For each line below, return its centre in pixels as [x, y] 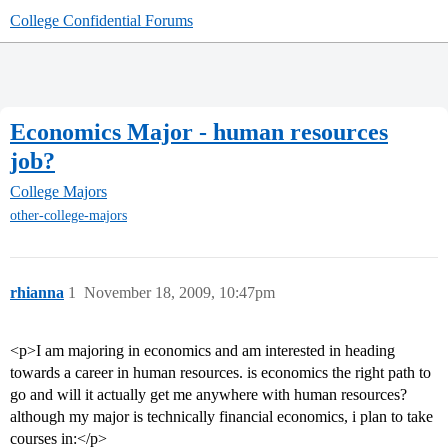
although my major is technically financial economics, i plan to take [221, 417]
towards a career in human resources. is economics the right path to [220, 373]
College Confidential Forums [101, 20]
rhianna [37, 293]
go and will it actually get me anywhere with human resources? [208, 395]
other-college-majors [68, 216]
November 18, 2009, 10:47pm [179, 293]
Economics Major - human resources [199, 131]
